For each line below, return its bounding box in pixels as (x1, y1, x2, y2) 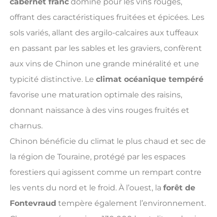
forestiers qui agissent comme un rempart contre (10, 167, 201, 177)
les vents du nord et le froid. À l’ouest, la (10, 183, 163, 192)
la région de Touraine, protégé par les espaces (10, 152, 186, 161)
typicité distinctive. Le (10, 74, 96, 84)
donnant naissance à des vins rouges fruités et (10, 105, 189, 115)
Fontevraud (10, 198, 56, 208)
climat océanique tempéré (96, 74, 203, 84)
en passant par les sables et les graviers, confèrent (10, 43, 202, 53)
